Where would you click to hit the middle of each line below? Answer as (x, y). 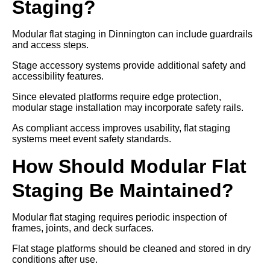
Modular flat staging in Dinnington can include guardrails (132, 34)
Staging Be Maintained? (123, 190)
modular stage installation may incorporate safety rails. (128, 107)
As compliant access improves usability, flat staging (121, 128)
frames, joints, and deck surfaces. (83, 228)
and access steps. (50, 45)
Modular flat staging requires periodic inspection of (119, 217)
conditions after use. (55, 259)
